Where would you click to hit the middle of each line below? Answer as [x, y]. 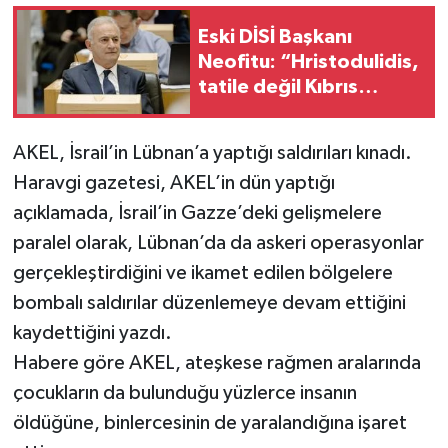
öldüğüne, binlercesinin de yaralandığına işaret [209, 423]
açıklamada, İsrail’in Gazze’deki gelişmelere [197, 213]
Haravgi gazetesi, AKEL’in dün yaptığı [173, 183]
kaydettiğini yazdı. [92, 333]
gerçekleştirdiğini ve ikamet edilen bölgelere [202, 273]
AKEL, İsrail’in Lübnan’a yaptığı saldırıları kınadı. [212, 153]
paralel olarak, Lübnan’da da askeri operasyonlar [218, 243]
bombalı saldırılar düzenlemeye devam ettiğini [209, 303]
